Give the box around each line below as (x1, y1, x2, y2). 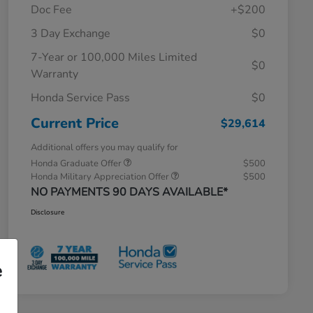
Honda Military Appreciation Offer (31, 170, 171, 183)
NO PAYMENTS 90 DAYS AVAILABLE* (31, 184, 228, 200)
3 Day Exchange (31, 25, 110, 41)
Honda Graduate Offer (31, 156, 124, 170)
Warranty (31, 66, 78, 82)
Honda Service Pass (31, 89, 130, 105)
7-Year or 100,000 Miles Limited (31, 49, 197, 65)
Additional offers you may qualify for (31, 140, 178, 154)
